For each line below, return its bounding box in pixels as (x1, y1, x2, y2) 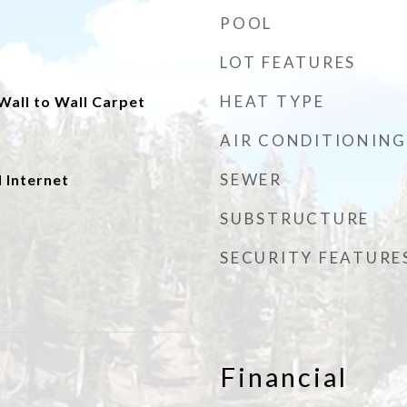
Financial (220, 361, 348, 392)
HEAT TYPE (220, 92, 325, 111)
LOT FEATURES (220, 53, 356, 72)
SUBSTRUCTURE (220, 209, 370, 228)
